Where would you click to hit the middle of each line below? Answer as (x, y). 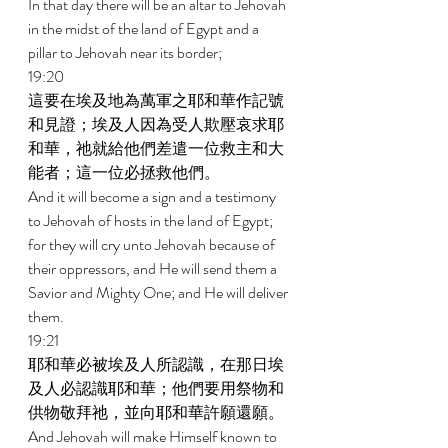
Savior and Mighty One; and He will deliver (159, 292)
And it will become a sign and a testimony (153, 196)
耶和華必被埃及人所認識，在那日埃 (156, 364)
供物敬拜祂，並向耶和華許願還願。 (157, 412)
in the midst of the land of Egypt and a (145, 28)
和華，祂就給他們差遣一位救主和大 (156, 148)
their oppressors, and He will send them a (154, 268)
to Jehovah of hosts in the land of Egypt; (152, 220)
